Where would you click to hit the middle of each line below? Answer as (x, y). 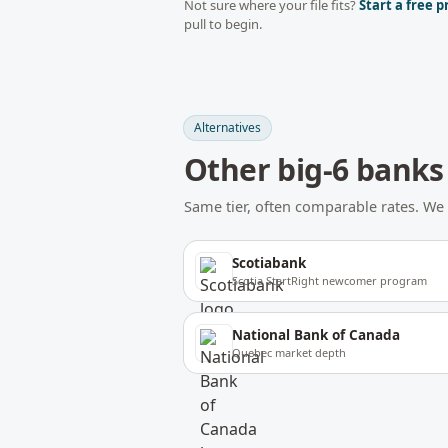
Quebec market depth (289, 352)
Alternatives (227, 127)
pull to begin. (223, 24)
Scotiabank (269, 263)
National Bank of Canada (316, 335)
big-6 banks (360, 169)
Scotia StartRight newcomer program (329, 280)
